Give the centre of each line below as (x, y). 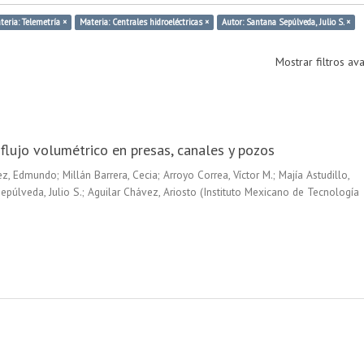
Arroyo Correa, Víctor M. (218, 174)
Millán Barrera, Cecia (110, 174)
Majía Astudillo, (314, 174)
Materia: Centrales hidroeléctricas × (144, 22)
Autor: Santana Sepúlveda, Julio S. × (286, 22)
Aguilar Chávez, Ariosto (142, 191)
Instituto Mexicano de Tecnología (281, 191)
